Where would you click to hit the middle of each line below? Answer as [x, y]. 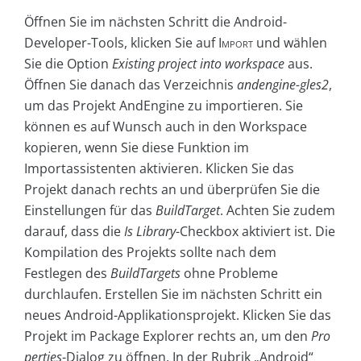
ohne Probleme [229, 274]
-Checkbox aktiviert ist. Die [255, 232]
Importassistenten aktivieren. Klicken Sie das [159, 169]
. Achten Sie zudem [278, 211]
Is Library [150, 232]
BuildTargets [145, 274]
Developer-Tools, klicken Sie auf [121, 43]
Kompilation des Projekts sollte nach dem [150, 253]
